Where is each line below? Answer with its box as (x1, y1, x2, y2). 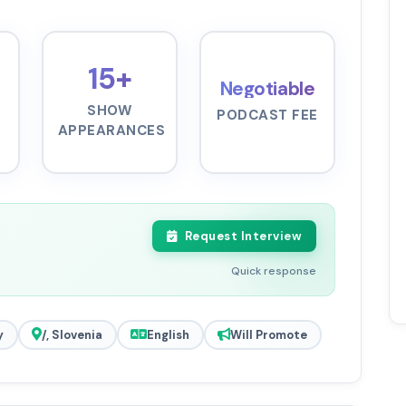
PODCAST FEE (217, 106, 318, 125)
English (147, 326, 189, 343)
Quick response (231, 264, 316, 279)
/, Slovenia (42, 326, 102, 343)
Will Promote (230, 326, 307, 343)
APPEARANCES (58, 121, 166, 140)
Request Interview (184, 228, 302, 245)
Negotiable (219, 76, 315, 101)
